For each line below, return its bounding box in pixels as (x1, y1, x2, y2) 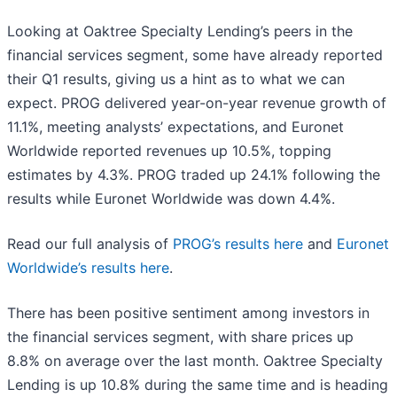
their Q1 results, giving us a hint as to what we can (7, 70, 345, 89)
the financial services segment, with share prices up (7, 328, 354, 346)
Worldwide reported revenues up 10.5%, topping (7, 142, 331, 160)
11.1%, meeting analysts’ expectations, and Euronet (7, 118, 344, 136)
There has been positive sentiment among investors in (7, 304, 370, 323)
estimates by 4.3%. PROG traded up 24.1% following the (7, 166, 380, 184)
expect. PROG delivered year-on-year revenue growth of (7, 94, 386, 113)
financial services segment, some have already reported (7, 46, 383, 65)
